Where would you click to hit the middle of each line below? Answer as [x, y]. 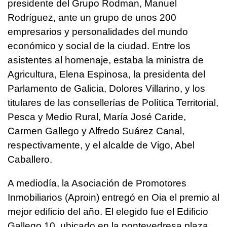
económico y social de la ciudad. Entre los [99, 46]
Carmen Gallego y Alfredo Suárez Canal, [96, 131]
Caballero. [30, 160]
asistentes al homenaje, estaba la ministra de [106, 60]
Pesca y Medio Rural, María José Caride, [97, 117]
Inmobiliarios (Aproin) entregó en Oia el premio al [113, 198]
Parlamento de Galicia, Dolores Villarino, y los [106, 89]
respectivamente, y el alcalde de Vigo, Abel [101, 145]
